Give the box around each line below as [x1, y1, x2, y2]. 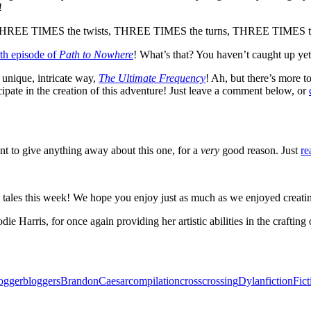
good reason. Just [222, 144, 301, 156]
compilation [128, 274, 180, 287]
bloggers [23, 274, 60, 287]
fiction [265, 274, 293, 287]
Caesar [99, 274, 128, 287]
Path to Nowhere [59, 48, 133, 60]
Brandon [60, 274, 99, 287]
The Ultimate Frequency [99, 72, 205, 84]
